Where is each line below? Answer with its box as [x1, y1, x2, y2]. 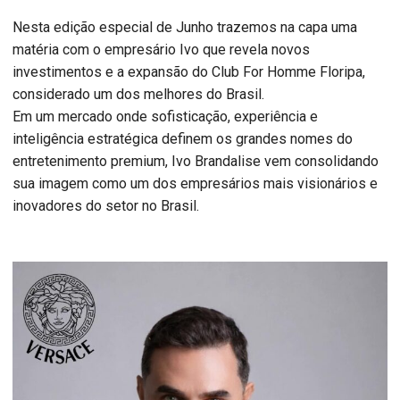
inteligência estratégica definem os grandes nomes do [12, 130, 353, 148]
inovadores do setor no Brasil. [12, 197, 199, 215]
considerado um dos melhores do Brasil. [12, 86, 264, 104]
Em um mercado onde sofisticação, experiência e [12, 108, 318, 126]
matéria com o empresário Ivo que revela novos [12, 41, 310, 59]
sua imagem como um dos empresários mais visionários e [12, 175, 378, 193]
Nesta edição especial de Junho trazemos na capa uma [12, 19, 357, 37]
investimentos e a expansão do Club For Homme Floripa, [12, 63, 365, 81]
